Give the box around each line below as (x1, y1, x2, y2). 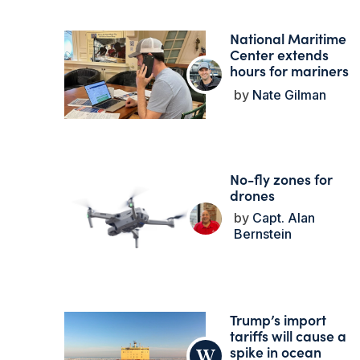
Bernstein (233, 226, 292, 243)
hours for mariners (229, 60, 349, 81)
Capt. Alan (248, 210, 315, 227)
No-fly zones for (229, 169, 333, 190)
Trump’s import (229, 309, 326, 330)
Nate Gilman (248, 87, 326, 104)
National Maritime (229, 28, 346, 49)
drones (229, 185, 275, 206)
